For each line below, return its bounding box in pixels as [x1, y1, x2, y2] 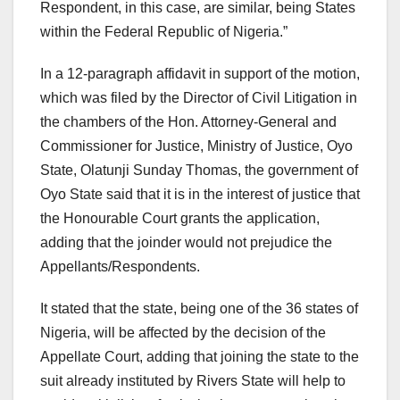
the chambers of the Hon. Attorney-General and [40, 113, 337, 129]
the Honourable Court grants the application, [40, 210, 320, 226]
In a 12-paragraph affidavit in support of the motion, [40, 65, 360, 81]
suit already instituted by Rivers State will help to [40, 372, 346, 388]
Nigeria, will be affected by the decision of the [40, 324, 326, 340]
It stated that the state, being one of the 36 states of [40, 300, 358, 316]
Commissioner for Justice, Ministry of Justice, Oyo [40, 137, 353, 154]
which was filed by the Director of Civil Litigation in [40, 89, 357, 105]
